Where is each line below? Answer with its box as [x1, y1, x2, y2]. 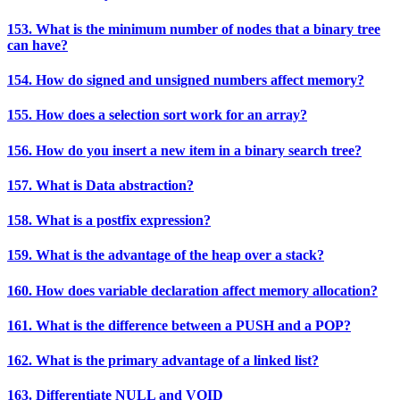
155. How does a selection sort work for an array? [7, 107, 307, 123]
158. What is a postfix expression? [7, 212, 211, 229]
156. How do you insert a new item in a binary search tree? [7, 142, 362, 158]
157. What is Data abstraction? [7, 177, 194, 193]
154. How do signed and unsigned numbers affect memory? [7, 71, 364, 87]
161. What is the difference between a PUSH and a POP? [7, 317, 351, 333]
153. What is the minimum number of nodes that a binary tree [7, 21, 380, 37]
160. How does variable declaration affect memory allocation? [7, 282, 378, 298]
